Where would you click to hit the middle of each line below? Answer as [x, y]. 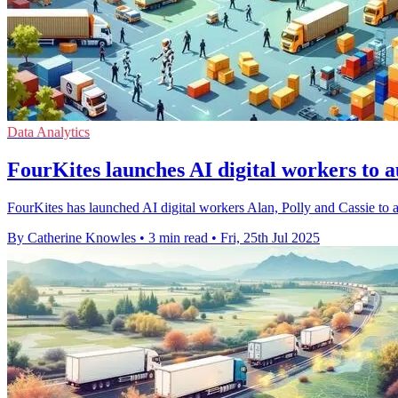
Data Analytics [48, 132]
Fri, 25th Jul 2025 [270, 238]
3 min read [178, 238]
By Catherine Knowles [72, 238]
